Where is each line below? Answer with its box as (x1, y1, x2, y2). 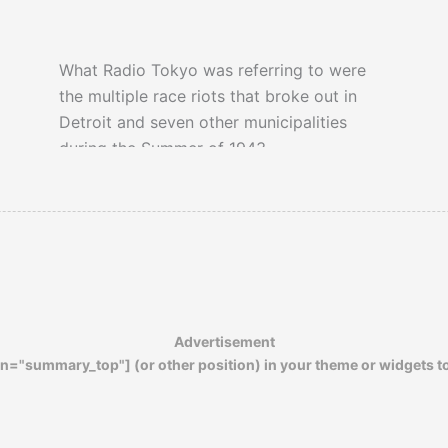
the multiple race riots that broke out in (58, 86, 357, 107)
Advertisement (173, 333, 275, 351)
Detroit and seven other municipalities (58, 112, 347, 133)
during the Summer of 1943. (58, 138, 270, 159)
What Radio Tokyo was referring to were (58, 60, 366, 81)
